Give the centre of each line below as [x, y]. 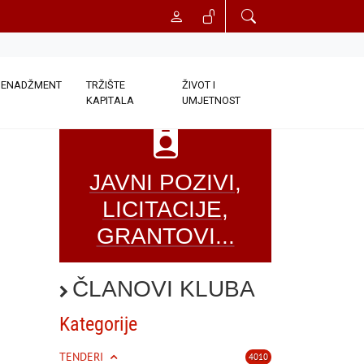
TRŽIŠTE [106, 85]
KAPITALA [110, 100]
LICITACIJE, [165, 209]
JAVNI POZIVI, [165, 182]
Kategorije [98, 324]
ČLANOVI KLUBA [164, 289]
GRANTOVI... [165, 236]
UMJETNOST [211, 100]
